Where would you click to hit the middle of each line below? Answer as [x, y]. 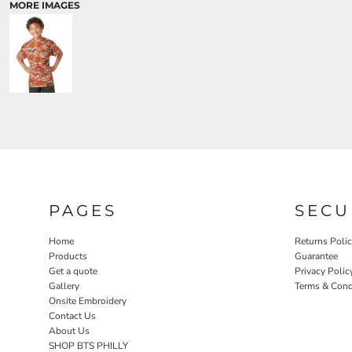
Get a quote [73, 271]
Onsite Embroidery [88, 301]
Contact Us [72, 315]
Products [68, 256]
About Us [69, 330]
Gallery [64, 286]
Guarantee [316, 256]
